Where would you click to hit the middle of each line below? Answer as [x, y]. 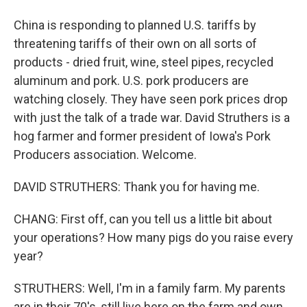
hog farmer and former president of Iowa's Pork [142, 136]
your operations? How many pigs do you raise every [153, 237]
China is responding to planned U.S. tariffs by [135, 25]
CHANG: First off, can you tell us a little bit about [143, 219]
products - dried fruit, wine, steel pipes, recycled [144, 62]
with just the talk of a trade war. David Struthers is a [152, 118]
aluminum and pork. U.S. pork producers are [131, 81]
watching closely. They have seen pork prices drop [151, 99]
